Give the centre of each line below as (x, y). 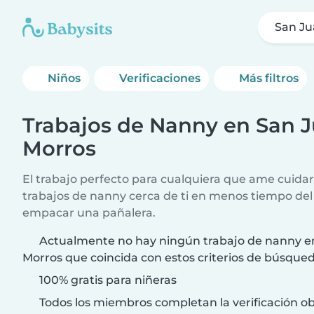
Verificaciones (160, 78)
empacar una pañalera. (89, 213)
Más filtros (269, 78)
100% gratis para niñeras (107, 280)
